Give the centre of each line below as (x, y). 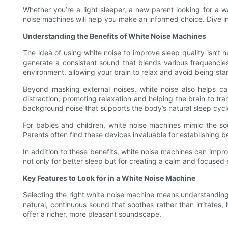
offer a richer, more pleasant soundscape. (92, 214)
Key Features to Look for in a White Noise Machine (109, 178)
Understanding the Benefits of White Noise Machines (115, 36)
